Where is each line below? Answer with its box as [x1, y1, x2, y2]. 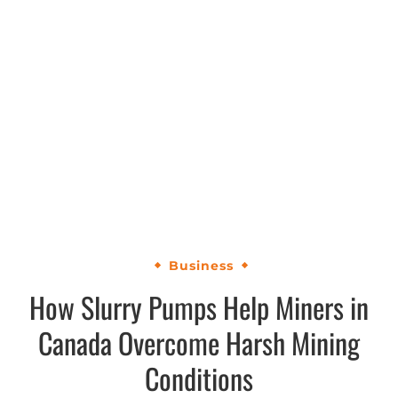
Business [169, 258, 234, 274]
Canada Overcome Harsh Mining [38, 322, 360, 364]
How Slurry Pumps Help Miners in [29, 286, 369, 329]
